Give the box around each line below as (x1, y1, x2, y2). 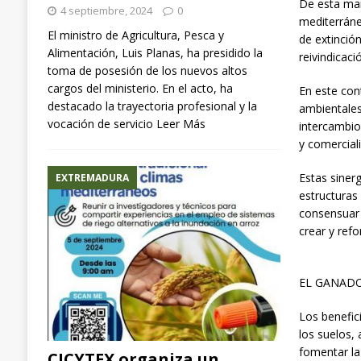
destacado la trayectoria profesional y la (47, 98, 257, 114)
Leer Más (156, 115, 205, 131)
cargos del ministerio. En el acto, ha (47, 80, 233, 96)
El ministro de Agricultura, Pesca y (47, 27, 224, 43)
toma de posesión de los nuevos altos (47, 62, 247, 78)
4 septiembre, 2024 (60, 2, 152, 18)
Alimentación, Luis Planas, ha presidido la (47, 44, 263, 60)
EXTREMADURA (55, 170, 129, 185)
